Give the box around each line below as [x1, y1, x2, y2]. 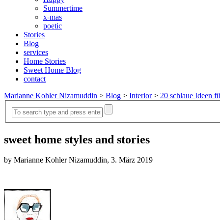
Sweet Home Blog [24, 66, 81, 74]
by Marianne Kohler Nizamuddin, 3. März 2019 [4, 156, 153, 165]
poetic [43, 22, 62, 30]
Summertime [43, 4, 82, 12]
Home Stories [24, 57, 66, 65]
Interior [129, 91, 152, 100]
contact [24, 75, 46, 83]
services [24, 48, 48, 56]
